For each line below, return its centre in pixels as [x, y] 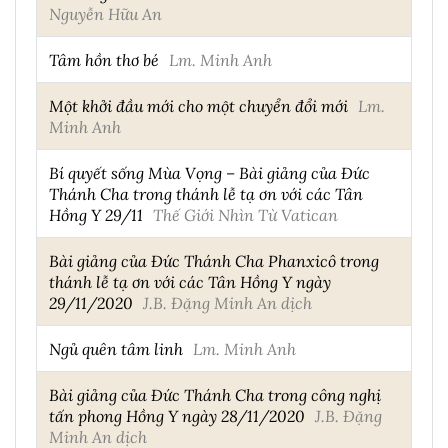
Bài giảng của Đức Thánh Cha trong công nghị [215, 395]
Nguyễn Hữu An [105, 14]
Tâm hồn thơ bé [104, 60]
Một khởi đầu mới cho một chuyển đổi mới [198, 106]
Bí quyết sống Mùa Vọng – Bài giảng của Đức [209, 173]
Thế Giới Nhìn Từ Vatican [245, 215]
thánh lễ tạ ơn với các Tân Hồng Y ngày [190, 282]
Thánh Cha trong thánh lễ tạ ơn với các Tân [206, 194]
